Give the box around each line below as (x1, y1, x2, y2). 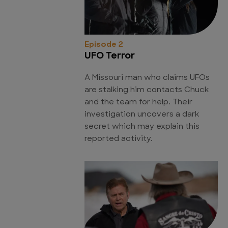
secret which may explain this (84, 123, 199, 131)
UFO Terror (84, 51, 135, 61)
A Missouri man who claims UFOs (84, 74, 210, 82)
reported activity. (84, 135, 153, 143)
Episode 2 (84, 41, 123, 49)
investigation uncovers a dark (84, 110, 199, 119)
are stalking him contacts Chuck (84, 86, 209, 94)
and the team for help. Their (84, 98, 192, 106)
